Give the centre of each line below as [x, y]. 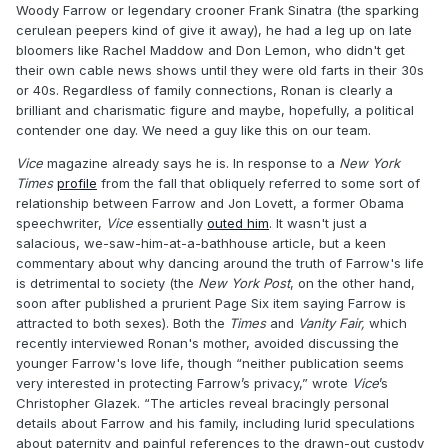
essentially [170, 223]
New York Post [244, 283]
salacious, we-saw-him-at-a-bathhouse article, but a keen [201, 243]
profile [77, 183]
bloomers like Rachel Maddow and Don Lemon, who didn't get [210, 50]
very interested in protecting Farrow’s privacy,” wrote [184, 383]
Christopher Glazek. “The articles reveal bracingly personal [202, 403]
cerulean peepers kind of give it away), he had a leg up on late [214, 30]
